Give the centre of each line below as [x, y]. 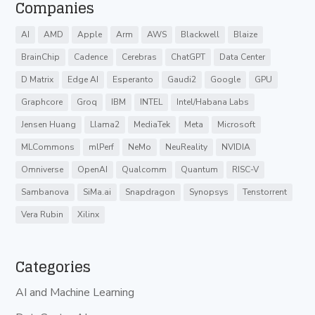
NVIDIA [236, 147]
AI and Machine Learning [75, 293]
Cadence [91, 57]
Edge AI [83, 79]
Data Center [243, 57]
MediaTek [152, 124]
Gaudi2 [182, 79]
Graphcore [42, 102]
